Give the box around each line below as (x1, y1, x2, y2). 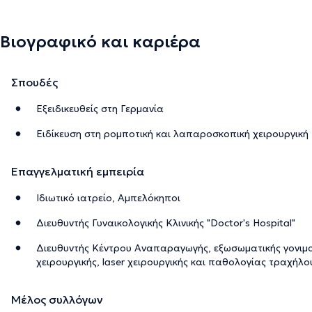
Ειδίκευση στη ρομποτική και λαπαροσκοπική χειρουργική (36, 127, 309, 140)
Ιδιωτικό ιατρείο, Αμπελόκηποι (36, 191, 180, 204)
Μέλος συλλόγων (11, 292, 103, 306)
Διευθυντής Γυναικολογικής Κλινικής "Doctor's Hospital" (36, 216, 295, 229)
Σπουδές (11, 75, 58, 89)
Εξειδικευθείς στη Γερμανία (36, 102, 164, 115)
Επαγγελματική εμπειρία (11, 164, 144, 178)
